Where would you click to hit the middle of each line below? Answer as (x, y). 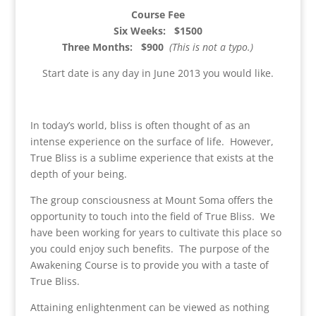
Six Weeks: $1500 (158, 31)
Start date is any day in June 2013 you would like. (158, 73)
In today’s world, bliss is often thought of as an (140, 126)
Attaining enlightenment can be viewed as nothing (150, 308)
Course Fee (158, 15)
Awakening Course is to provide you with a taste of (149, 265)
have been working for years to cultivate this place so (156, 233)
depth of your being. (78, 174)
